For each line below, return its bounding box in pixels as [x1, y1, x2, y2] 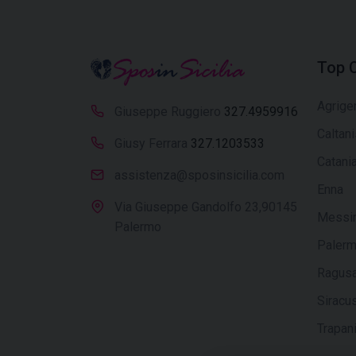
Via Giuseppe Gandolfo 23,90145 [114, 199, 297, 215]
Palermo [114, 219, 161, 234]
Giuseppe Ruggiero [114, 103, 224, 119]
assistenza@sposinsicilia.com [114, 167, 284, 183]
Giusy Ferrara [114, 135, 191, 151]
